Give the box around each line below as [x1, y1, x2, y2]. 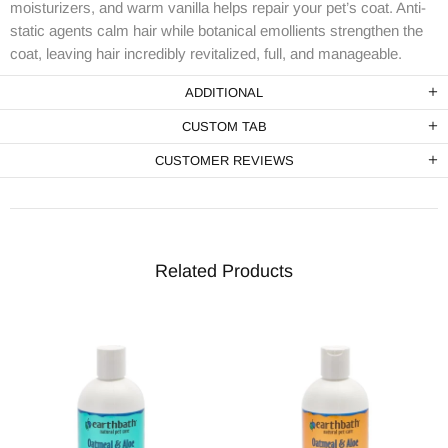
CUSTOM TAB [181, 119, 267, 135]
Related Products [155, 261, 293, 282]
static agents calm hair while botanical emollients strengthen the [10, 22, 423, 40]
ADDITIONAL [185, 85, 263, 101]
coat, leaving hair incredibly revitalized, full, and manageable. [10, 45, 402, 63]
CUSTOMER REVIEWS [154, 153, 294, 169]
